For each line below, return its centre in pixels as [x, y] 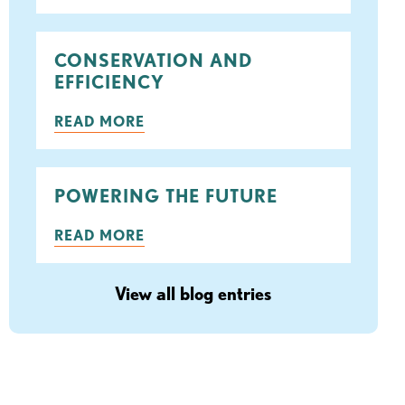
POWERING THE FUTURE [165, 196]
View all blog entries [193, 294]
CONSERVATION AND [153, 61]
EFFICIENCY [109, 82]
